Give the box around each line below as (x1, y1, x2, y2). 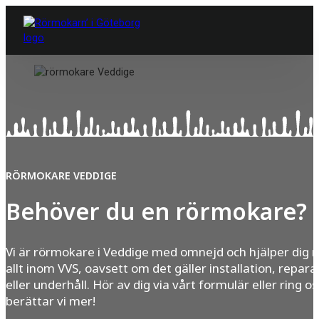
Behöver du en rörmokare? (6, 196, 307, 231)
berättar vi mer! (6, 292, 95, 311)
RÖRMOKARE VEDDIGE (6, 168, 117, 184)
